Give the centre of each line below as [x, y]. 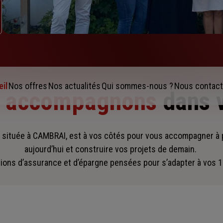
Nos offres [28, 86]
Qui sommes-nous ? [137, 86]
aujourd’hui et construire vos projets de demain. [111, 149]
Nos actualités [74, 86]
